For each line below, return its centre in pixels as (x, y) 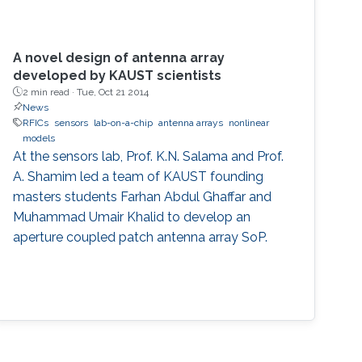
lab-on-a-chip (124, 122)
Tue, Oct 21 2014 (113, 92)
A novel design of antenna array (119, 57)
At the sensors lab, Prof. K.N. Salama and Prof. (149, 156)
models (39, 138)
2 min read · (50, 92)
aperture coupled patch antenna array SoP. (141, 237)
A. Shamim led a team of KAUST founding (139, 176)
